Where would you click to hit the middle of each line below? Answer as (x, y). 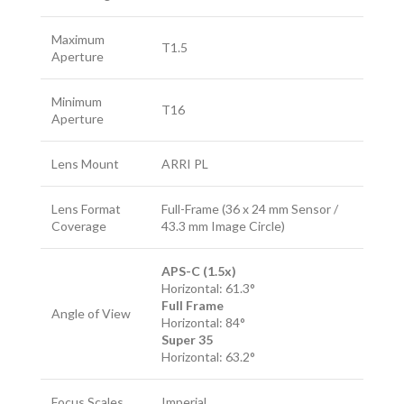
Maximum (78, 39)
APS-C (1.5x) (199, 271)
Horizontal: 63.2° (208, 357)
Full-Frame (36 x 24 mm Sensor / (250, 209)
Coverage (79, 226)
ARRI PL (185, 164)
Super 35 (187, 340)
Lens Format (86, 209)
